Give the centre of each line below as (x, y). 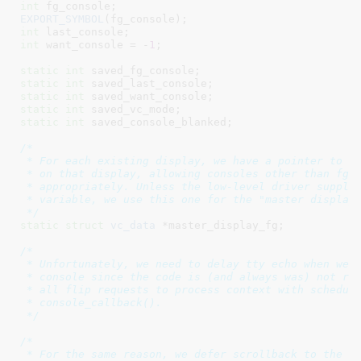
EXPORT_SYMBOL (62, 19)
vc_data (129, 225)
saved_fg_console (139, 70)
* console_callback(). (91, 302)
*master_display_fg (216, 225)
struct (84, 225)
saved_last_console (145, 83)
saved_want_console (145, 96)
